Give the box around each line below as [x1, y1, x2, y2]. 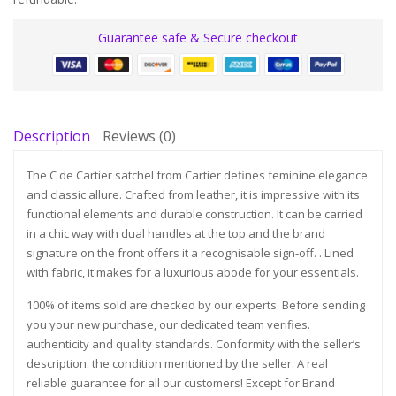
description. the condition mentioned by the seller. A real [27, 355, 328, 372]
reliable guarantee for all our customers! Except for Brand [27, 375, 335, 392]
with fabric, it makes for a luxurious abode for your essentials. [27, 264, 359, 281]
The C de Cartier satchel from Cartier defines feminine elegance [27, 167, 368, 184]
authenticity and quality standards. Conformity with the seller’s [27, 336, 361, 353]
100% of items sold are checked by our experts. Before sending [27, 297, 365, 314]
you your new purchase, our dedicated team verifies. [27, 316, 310, 333]
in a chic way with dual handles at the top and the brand [27, 225, 325, 242]
